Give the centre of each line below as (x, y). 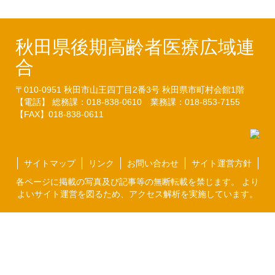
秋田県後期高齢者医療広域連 (135, 47)
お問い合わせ (153, 163)
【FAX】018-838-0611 (60, 114)
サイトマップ (49, 163)
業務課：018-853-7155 (199, 102)
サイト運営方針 (221, 163)
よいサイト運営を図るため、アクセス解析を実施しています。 (137, 194)
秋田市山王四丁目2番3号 (113, 90)
